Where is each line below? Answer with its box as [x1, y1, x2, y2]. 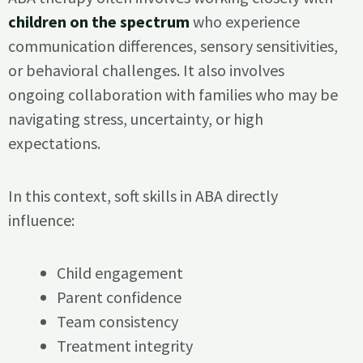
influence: [8, 210, 75, 231]
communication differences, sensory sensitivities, [8, 36, 338, 57]
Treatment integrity [57, 335, 194, 357]
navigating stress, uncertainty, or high [8, 109, 263, 130]
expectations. [8, 133, 100, 154]
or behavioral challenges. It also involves [8, 60, 284, 81]
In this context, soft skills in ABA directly [8, 186, 278, 207]
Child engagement [57, 263, 184, 284]
